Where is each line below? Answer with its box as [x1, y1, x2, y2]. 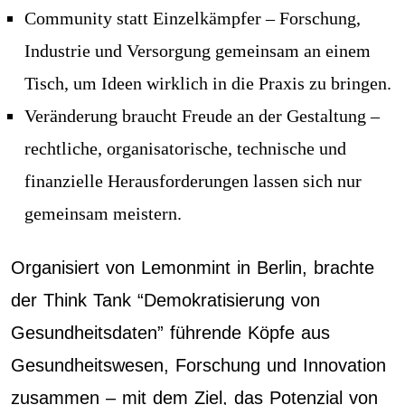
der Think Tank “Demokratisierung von [11, 290, 320, 310]
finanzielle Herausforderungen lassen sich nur [24, 171, 362, 191]
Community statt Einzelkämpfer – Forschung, [24, 8, 361, 28]
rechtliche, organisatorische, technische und [24, 138, 346, 158]
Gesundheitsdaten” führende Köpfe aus [11, 323, 330, 343]
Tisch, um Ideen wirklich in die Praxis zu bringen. [24, 73, 391, 93]
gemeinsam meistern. [24, 203, 182, 223]
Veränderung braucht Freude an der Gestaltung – [24, 106, 380, 126]
